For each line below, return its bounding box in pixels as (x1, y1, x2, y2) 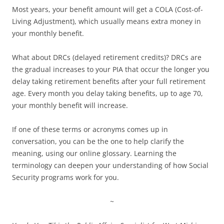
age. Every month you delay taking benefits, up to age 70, (12, 88, 203, 98)
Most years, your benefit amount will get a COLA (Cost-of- (12, 4, 203, 14)
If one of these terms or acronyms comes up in (12, 124, 168, 134)
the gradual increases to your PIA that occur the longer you (12, 64, 209, 74)
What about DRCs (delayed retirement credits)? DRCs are (12, 52, 201, 62)
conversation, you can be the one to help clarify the (12, 136, 184, 146)
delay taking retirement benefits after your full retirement (12, 76, 205, 86)
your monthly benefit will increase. (12, 100, 128, 110)
